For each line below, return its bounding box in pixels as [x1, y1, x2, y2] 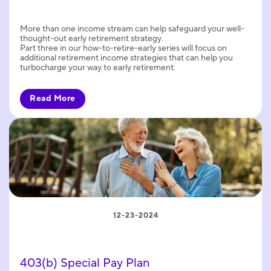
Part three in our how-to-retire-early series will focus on [20, 42, 227, 54]
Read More [30, 93, 76, 104]
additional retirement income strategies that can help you [20, 52, 233, 64]
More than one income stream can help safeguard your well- [20, 23, 244, 34]
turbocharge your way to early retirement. [20, 62, 175, 73]
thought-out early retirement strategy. [20, 33, 163, 44]
